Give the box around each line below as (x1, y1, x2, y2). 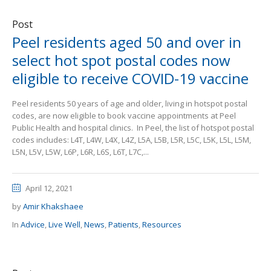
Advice (21, 219, 45, 230)
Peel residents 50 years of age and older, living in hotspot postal (12, 98, 247, 109)
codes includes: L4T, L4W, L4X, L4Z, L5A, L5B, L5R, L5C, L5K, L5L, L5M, (12, 134, 251, 145)
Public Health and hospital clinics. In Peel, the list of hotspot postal (12, 122, 254, 133)
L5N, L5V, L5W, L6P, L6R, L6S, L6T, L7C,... (12, 146, 149, 157)
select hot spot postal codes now (12, 50, 230, 70)
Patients (108, 219, 139, 230)
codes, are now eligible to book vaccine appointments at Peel (12, 110, 236, 121)
